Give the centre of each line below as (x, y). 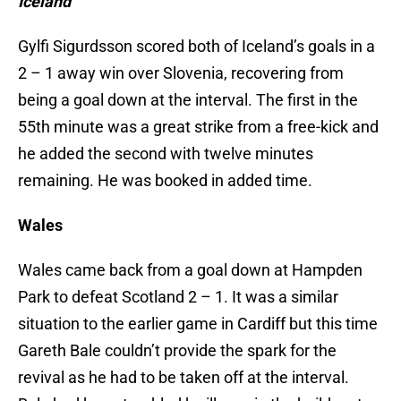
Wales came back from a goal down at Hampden (190, 270)
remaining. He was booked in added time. (165, 181)
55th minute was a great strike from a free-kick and (198, 127)
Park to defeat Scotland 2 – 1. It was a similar (178, 297)
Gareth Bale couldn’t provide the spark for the (177, 351)
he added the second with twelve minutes (166, 154)
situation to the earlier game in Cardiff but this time (198, 324)
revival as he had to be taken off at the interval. (183, 378)
